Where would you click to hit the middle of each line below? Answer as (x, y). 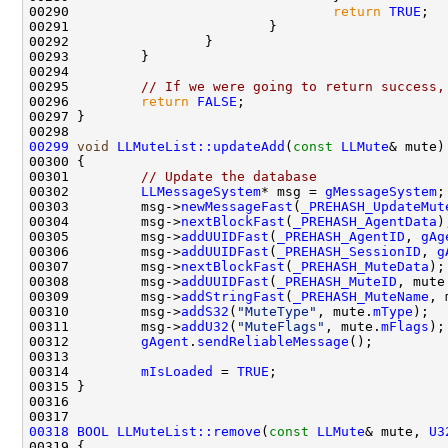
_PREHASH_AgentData (365, 221)
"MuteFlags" (281, 326)
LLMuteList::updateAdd (201, 146)
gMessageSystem (381, 191)
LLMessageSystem (201, 191)
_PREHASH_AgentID (341, 236)
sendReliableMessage (273, 341)
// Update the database (229, 176)
